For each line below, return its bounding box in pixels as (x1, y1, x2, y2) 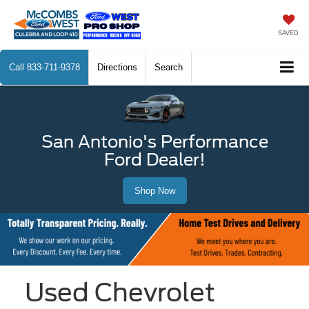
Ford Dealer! (103, 149, 206, 170)
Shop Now (134, 185, 175, 196)
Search (154, 62, 183, 72)
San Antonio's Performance (41, 131, 268, 152)
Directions (97, 62, 137, 72)
